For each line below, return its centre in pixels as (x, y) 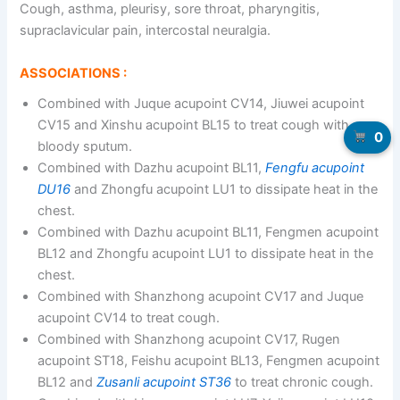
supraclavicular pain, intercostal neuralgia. (146, 31)
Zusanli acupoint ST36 (164, 383)
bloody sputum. (85, 147)
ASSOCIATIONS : (74, 73)
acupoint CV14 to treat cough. (129, 318)
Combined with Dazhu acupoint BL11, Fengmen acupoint (208, 233)
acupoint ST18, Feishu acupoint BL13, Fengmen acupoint (209, 361)
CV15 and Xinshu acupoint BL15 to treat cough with (194, 125)
